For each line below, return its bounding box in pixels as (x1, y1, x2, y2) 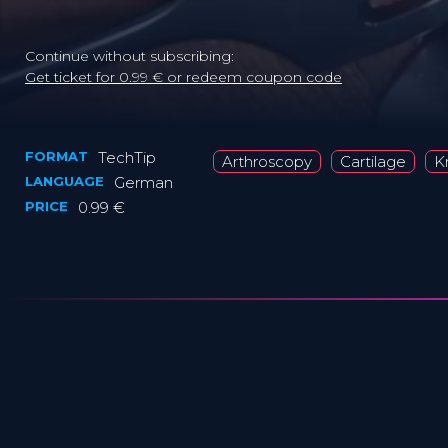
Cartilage (340, 152, 406, 171)
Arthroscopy (222, 152, 312, 171)
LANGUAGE (25, 173, 104, 189)
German (114, 173, 173, 192)
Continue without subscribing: (25, 47, 234, 65)
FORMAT (25, 148, 88, 164)
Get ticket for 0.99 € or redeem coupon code (25, 68, 342, 86)
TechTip (98, 148, 156, 167)
